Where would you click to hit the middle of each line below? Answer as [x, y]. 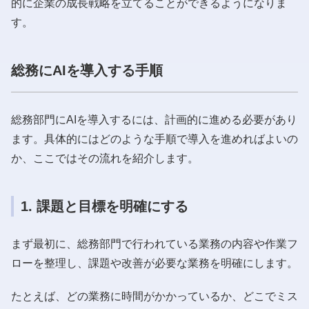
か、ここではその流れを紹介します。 [105, 158]
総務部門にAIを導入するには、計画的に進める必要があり [154, 119]
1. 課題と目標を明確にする [104, 206]
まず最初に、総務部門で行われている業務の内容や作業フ [154, 243]
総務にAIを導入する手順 [87, 70]
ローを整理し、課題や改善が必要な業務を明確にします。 [154, 263]
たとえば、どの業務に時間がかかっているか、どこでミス [154, 296]
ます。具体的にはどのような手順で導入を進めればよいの [154, 139]
